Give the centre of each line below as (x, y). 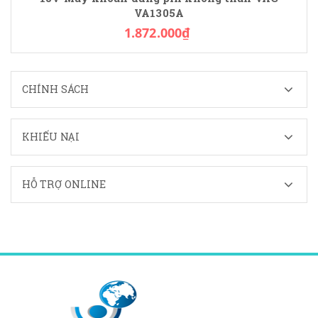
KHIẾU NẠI (51, 137)
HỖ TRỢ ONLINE (64, 184)
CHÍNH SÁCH (55, 89)
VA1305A (159, 13)
